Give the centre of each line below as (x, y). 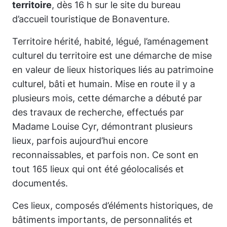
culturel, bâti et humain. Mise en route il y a (104, 84)
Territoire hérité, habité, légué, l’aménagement (110, 41)
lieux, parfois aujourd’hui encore (80, 141)
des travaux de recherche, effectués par (98, 112)
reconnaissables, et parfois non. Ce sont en (105, 155)
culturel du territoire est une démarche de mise (112, 55)
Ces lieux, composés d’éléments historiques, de (112, 205)
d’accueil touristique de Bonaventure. (91, 19)
